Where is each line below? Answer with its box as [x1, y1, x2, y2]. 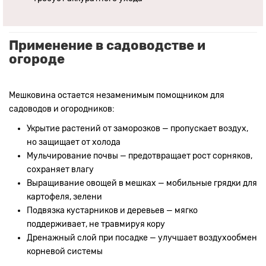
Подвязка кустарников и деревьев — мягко [27, 205, 198, 216]
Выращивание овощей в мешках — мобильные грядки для [27, 178, 257, 188]
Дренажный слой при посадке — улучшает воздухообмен [27, 232, 257, 243]
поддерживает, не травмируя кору [27, 218, 165, 229]
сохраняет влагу [27, 164, 94, 175]
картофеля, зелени [27, 191, 102, 202]
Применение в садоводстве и [9, 37, 205, 53]
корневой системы [27, 246, 103, 256]
